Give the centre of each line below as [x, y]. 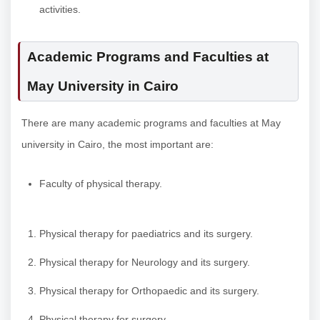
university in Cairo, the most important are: [117, 145]
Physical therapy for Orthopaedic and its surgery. [149, 290]
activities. [60, 10]
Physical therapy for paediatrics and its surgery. [146, 233]
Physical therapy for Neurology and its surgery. [145, 262]
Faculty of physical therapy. [101, 184]
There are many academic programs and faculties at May [151, 123]
